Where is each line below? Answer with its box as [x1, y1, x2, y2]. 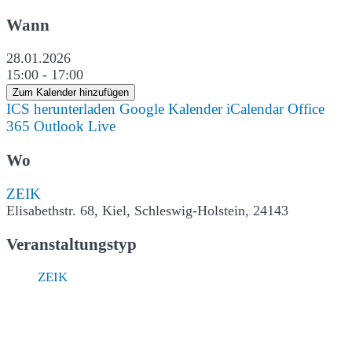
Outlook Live [34, 118, 115, 135]
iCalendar [226, 101, 284, 118]
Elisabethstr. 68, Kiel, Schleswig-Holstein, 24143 [6, 203, 288, 219]
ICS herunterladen [6, 101, 115, 118]
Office [288, 101, 324, 118]
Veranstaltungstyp [6, 235, 137, 253]
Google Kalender [119, 101, 222, 118]
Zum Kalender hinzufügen [13, 86, 129, 99]
